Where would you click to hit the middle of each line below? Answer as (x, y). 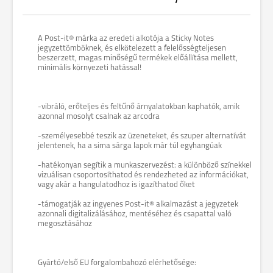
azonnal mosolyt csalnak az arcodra (99, 117)
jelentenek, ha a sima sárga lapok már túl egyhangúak (130, 146)
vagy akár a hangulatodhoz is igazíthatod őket (116, 185)
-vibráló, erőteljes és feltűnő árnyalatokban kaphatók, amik (139, 107)
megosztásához (65, 224)
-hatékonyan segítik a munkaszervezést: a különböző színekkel (145, 165)
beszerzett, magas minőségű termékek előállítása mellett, (138, 58)
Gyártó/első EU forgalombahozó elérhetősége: (117, 263)
